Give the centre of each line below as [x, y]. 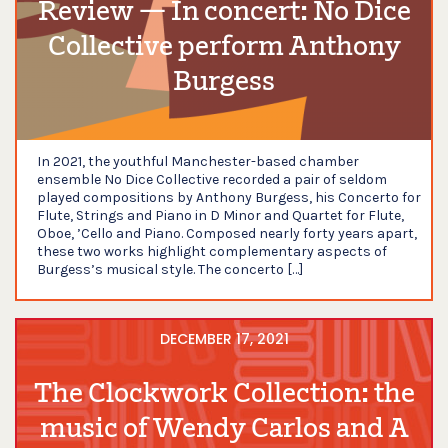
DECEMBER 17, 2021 [224, 339]
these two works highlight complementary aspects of [212, 251]
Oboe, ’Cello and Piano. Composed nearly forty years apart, [227, 233]
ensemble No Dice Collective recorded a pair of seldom [212, 179]
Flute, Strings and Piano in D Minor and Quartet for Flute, [220, 215]
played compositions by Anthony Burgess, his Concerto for [229, 197]
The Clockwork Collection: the [224, 395]
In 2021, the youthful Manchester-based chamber [198, 161]
